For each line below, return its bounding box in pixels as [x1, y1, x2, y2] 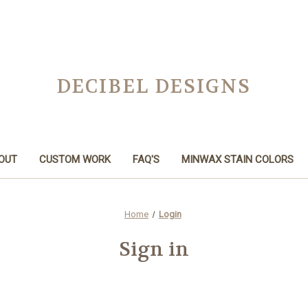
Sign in [118, 236, 190, 262]
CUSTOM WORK [38, 153, 111, 166]
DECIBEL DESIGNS [56, 74, 252, 99]
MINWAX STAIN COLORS [181, 153, 294, 166]
